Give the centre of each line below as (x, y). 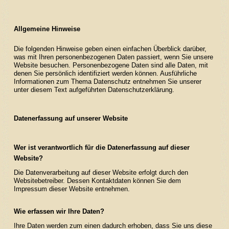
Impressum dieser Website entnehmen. (72, 189)
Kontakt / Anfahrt (61, 57)
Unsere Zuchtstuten (67, 8)
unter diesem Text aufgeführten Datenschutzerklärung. (94, 90)
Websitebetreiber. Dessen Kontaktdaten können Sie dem (97, 181)
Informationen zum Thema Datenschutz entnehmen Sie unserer (107, 82)
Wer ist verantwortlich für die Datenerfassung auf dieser (101, 148)
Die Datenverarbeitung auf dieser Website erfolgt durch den (101, 173)
